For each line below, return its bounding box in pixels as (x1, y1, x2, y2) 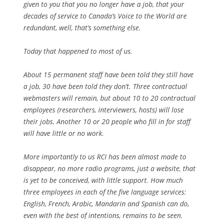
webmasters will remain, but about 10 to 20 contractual (23, 93, 196, 103)
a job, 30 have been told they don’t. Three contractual (23, 82, 187, 91)
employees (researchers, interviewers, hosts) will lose (23, 105, 184, 115)
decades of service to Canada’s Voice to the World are (23, 11, 187, 21)
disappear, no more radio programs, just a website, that (23, 164, 196, 174)
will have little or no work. (23, 129, 104, 138)
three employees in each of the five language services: (23, 187, 186, 197)
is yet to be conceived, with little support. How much (23, 175, 183, 185)
